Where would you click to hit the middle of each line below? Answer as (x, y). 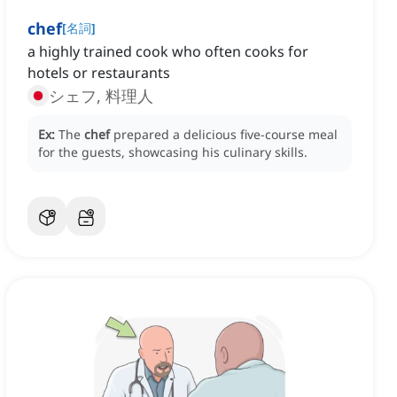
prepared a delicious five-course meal (226, 135)
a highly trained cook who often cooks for (168, 52)
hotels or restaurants (99, 73)
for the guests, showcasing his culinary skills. (173, 152)
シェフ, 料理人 (101, 96)
